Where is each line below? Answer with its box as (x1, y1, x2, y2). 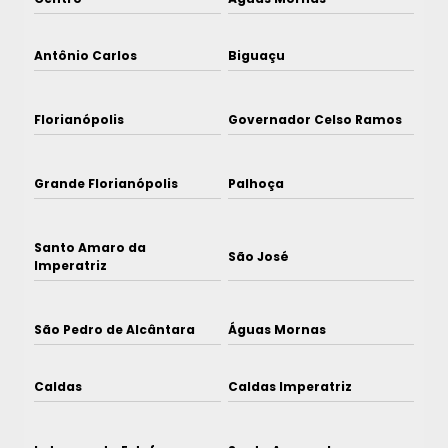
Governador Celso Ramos (227, 110, 402, 128)
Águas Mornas (227, 320, 326, 338)
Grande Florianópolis (34, 174, 178, 192)
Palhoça (227, 174, 284, 192)
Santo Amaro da (34, 238, 146, 256)
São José (227, 247, 289, 265)
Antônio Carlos (34, 46, 137, 64)
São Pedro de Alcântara (34, 320, 195, 338)
